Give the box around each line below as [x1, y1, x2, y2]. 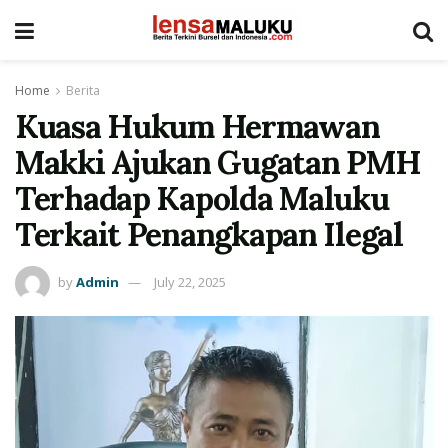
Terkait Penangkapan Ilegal [15, 214, 403, 255]
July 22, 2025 [154, 272, 226, 291]
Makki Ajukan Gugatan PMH [15, 142, 421, 183]
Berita [66, 82, 100, 99]
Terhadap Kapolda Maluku [15, 178, 389, 219]
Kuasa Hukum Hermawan [15, 106, 380, 147]
